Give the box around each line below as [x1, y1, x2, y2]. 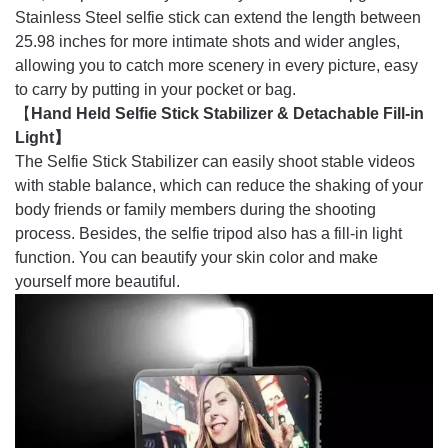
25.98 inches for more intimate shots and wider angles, [15, 32, 400, 50]
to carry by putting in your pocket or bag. [15, 80, 296, 98]
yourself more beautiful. [15, 272, 180, 290]
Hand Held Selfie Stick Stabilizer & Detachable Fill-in [31, 104, 424, 122]
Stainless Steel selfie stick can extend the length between [15, 8, 421, 26]
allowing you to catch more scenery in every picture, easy [15, 56, 418, 74]
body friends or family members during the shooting [15, 200, 376, 218]
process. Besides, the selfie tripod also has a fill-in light [15, 224, 402, 242]
